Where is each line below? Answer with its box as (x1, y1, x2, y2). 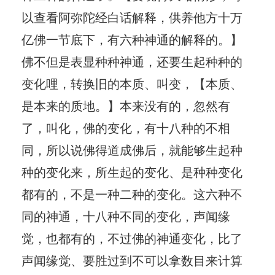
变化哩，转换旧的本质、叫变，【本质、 (21, 74, 242, 92)
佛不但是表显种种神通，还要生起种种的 (21, 52, 242, 70)
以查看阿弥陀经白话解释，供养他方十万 (21, 7, 242, 26)
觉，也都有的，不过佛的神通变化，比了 (21, 228, 242, 247)
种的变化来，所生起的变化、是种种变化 (21, 162, 242, 180)
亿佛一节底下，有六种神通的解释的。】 (21, 29, 242, 48)
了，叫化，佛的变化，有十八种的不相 (21, 118, 230, 136)
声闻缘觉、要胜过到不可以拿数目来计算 (21, 250, 242, 269)
